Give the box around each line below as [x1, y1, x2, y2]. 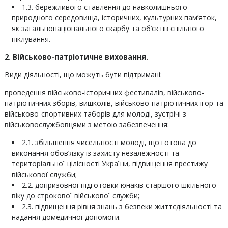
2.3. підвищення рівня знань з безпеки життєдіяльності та [21, 202, 222, 211]
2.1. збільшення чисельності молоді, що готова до [21, 137, 196, 147]
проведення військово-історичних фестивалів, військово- [4, 88, 204, 97]
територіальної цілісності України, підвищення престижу [11, 159, 208, 168]
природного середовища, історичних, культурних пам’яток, [11, 13, 217, 22]
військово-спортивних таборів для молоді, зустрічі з [4, 109, 186, 119]
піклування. [11, 34, 50, 44]
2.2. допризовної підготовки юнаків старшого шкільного [21, 180, 216, 190]
